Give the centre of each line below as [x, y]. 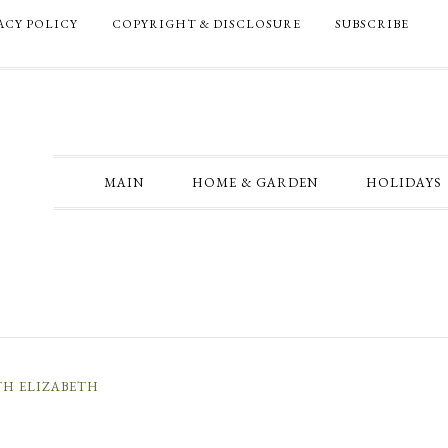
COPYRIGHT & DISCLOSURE [206, 24]
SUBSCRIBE [372, 24]
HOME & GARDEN [254, 182]
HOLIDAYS [403, 182]
